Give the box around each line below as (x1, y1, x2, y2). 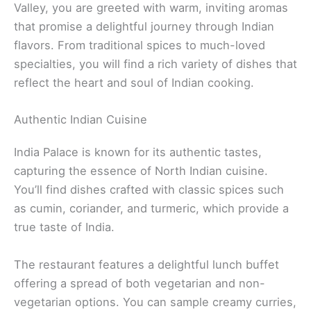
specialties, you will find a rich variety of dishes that (14, 57, 297, 72)
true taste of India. (14, 220, 115, 235)
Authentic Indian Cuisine (14, 112, 147, 127)
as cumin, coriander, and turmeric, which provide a (14, 201, 289, 216)
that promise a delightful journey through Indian (14, 19, 274, 34)
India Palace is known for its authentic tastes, (14, 145, 262, 160)
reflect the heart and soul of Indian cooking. (14, 76, 254, 90)
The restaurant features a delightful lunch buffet (14, 257, 279, 271)
